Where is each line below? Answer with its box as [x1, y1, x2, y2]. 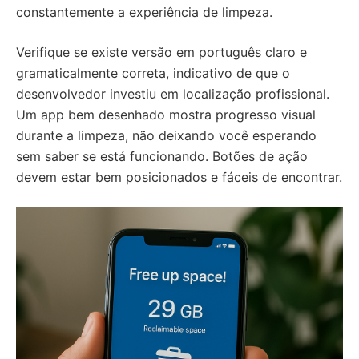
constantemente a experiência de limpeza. [16, 4, 272, 20]
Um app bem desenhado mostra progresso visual [16, 107, 316, 123]
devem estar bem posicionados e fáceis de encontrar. [16, 169, 342, 185]
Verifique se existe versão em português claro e [16, 44, 307, 60]
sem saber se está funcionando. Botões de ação [16, 148, 308, 164]
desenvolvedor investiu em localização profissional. [16, 86, 329, 102]
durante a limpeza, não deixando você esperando [16, 127, 317, 143]
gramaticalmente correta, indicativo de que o [16, 65, 290, 81]
